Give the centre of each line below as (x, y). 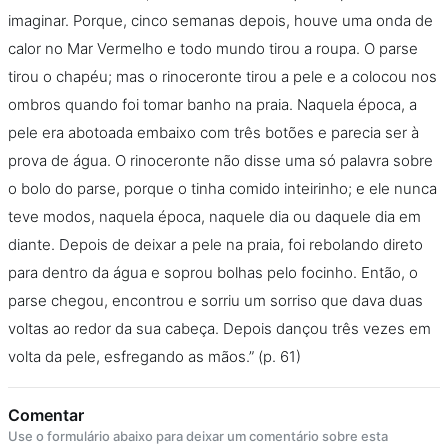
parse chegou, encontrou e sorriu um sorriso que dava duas (215, 300)
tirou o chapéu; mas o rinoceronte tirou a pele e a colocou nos (222, 76)
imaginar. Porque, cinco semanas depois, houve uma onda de (220, 20)
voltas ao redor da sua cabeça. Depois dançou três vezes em (219, 328)
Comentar (46, 415)
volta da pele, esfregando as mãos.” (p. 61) (154, 356)
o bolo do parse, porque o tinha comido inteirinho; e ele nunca (222, 188)
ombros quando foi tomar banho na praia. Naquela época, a (212, 104)
